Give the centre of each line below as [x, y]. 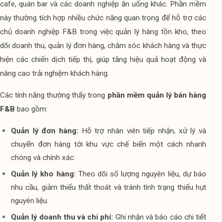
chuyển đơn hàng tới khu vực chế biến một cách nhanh [109, 144]
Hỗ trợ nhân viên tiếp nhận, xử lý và [142, 131]
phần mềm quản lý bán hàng [157, 95]
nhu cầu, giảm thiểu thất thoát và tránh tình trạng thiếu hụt [109, 187]
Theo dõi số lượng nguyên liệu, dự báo [142, 174]
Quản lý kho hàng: [45, 174]
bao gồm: [31, 109]
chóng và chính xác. [43, 158]
